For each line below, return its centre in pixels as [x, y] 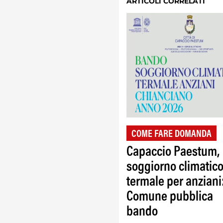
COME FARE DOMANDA [171, 134]
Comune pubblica [170, 197]
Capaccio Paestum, [173, 152]
